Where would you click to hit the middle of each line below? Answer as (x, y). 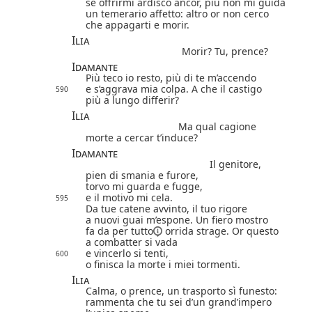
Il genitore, (235, 164)
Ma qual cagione (217, 126)
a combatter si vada (132, 242)
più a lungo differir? (132, 100)
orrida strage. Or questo (220, 231)
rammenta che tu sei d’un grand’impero (179, 302)
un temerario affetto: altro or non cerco (177, 13)
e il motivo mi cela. (129, 197)
